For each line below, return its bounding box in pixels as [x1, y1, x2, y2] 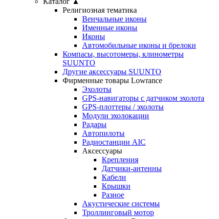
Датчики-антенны [102, 164, 162, 173]
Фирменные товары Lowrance [63, 76, 162, 85]
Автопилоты [82, 129, 125, 137]
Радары [82, 120, 107, 129]
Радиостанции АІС [82, 137, 146, 146]
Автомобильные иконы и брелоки [82, 41, 196, 49]
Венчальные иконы [82, 14, 147, 23]
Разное [102, 190, 124, 199]
